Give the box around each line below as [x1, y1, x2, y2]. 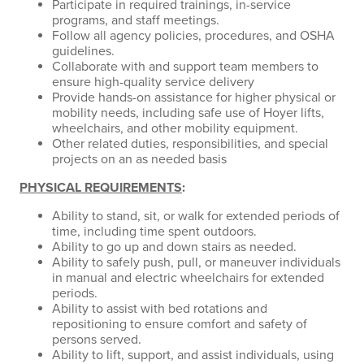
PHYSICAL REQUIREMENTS [19, 180, 182, 196]
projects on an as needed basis [52, 151, 227, 167]
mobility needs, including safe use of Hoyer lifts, [52, 105, 324, 121]
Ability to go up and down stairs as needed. [52, 239, 297, 255]
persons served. [52, 331, 141, 348]
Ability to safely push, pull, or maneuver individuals [52, 254, 340, 271]
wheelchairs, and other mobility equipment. [52, 120, 298, 136]
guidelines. [52, 43, 118, 59]
